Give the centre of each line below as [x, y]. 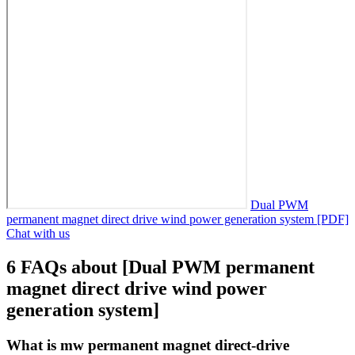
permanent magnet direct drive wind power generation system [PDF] [177, 219]
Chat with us [38, 233]
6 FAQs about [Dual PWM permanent [160, 267]
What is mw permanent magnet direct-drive [148, 345]
